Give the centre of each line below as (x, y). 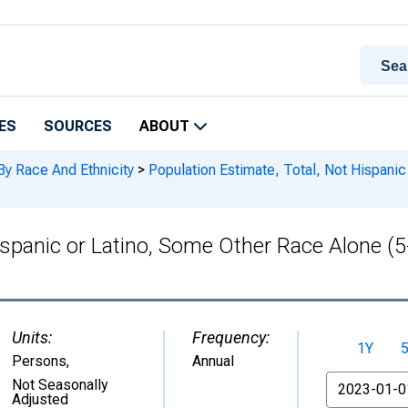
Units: (32, 337)
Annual (213, 361)
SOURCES (78, 126)
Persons (39, 361)
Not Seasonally (60, 385)
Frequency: (231, 337)
